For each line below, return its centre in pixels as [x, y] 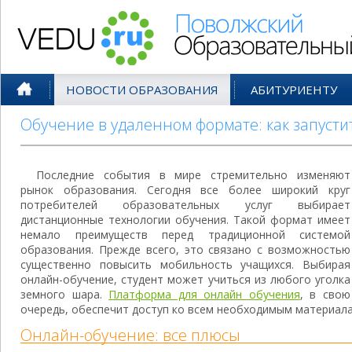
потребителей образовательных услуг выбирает [185, 205]
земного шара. [65, 294]
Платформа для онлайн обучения [204, 294]
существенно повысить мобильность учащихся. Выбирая [185, 264]
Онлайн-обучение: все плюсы [130, 335]
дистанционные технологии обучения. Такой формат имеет [185, 220]
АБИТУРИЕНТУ [294, 90]
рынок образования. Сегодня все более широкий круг [185, 190]
